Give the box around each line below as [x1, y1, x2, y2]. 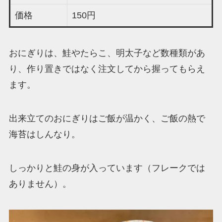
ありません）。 [8, 179, 71, 189]
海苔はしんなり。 [8, 129, 80, 140]
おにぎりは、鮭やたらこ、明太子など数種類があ [8, 48, 205, 58]
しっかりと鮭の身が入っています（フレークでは [8, 163, 205, 173]
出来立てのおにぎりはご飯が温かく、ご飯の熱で [8, 113, 205, 124]
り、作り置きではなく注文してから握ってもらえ [8, 64, 205, 74]
